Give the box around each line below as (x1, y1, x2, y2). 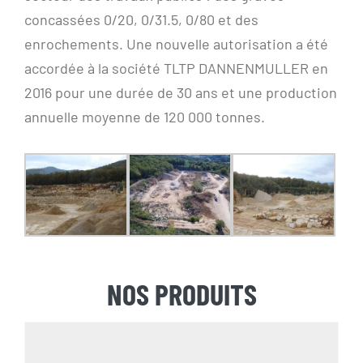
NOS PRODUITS (106, 276, 257, 312)
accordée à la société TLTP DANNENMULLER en (24, 58, 328, 77)
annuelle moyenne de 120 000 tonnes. (24, 107, 265, 126)
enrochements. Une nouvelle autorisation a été (24, 34, 328, 53)
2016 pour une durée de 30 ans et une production (24, 83, 337, 101)
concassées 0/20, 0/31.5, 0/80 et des (24, 10, 258, 28)
